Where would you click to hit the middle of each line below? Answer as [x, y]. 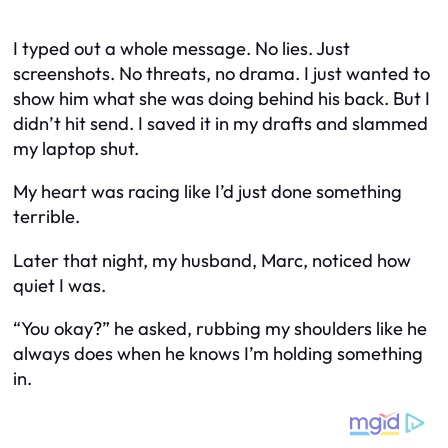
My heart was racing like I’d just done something [207, 192]
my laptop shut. [76, 149]
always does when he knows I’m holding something [218, 354]
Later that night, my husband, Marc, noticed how [212, 260]
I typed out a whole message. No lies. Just [181, 49]
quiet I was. [59, 285]
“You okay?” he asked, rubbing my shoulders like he [220, 329]
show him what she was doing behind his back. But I [221, 99]
